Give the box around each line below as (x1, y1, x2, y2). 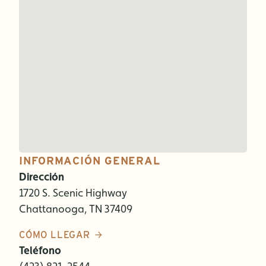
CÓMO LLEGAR (19, 229, 90, 240)
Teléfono (19, 244, 61, 256)
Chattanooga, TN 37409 (19, 202, 132, 215)
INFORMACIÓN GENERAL (19, 154, 161, 167)
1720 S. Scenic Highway (19, 186, 127, 199)
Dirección (19, 170, 64, 183)
